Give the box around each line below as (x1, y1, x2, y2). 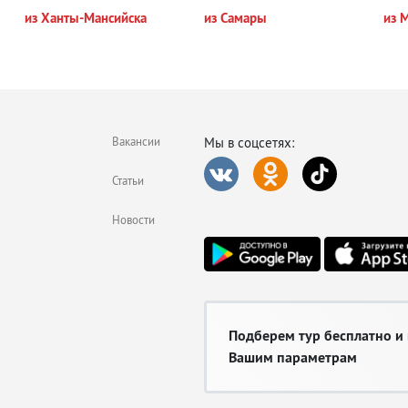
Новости (112, 212, 155, 227)
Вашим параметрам (229, 348, 357, 367)
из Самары (203, 9, 267, 26)
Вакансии (112, 134, 160, 148)
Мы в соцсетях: (204, 134, 294, 151)
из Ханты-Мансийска (25, 9, 148, 26)
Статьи (112, 173, 144, 188)
